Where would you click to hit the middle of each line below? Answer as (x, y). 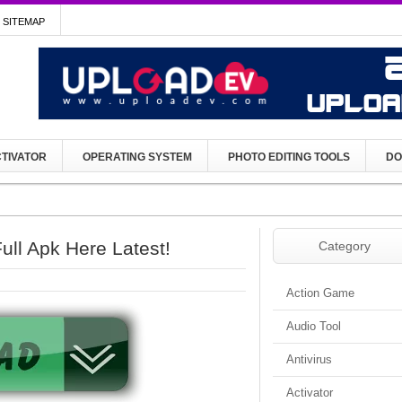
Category (345, 246)
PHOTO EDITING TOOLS (289, 157)
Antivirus (309, 359)
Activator (310, 393)
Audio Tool (314, 326)
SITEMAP (24, 22)
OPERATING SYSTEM (137, 157)
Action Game (320, 293)
